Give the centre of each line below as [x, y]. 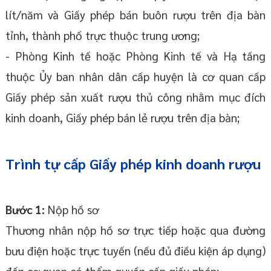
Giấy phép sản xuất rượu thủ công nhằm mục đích [135, 97]
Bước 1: [26, 210]
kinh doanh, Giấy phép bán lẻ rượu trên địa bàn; [122, 118]
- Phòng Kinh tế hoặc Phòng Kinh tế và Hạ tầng [135, 56]
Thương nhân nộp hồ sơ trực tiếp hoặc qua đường [135, 230]
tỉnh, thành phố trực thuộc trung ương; [102, 35]
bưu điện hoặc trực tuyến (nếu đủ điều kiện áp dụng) [135, 251]
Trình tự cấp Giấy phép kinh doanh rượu [133, 164]
